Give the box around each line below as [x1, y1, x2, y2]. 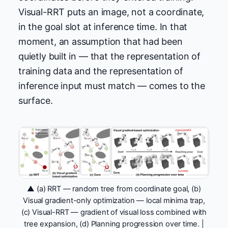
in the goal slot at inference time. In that [18, 21, 188, 32]
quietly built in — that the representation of [18, 50, 201, 62]
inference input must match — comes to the [18, 80, 205, 91]
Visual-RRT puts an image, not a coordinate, [18, 6, 205, 17]
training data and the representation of [18, 65, 183, 76]
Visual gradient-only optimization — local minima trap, [23, 196, 205, 206]
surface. [18, 95, 53, 106]
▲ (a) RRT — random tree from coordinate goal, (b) [27, 184, 201, 194]
